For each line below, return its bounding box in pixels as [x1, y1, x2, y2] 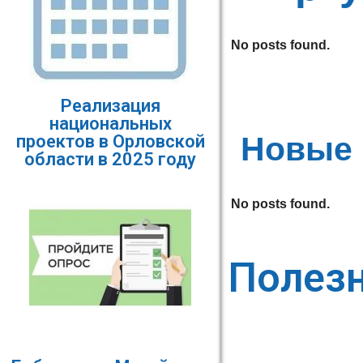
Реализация [60, 96, 160, 116]
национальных [49, 113, 172, 134]
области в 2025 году [24, 149, 197, 169]
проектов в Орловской [15, 131, 205, 152]
